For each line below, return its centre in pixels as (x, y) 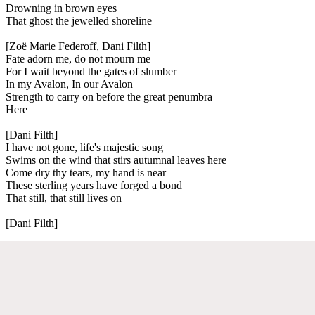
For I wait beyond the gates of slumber (91, 71)
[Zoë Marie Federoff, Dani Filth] (78, 46)
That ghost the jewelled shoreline (79, 20)
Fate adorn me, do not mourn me (78, 58)
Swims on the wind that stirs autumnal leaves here (116, 160)
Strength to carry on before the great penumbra (109, 96)
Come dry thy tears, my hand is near (86, 172)
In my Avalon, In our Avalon (69, 84)
